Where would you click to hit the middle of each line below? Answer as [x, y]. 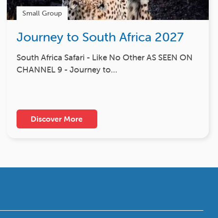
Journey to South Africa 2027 [100, 37]
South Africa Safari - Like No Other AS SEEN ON [104, 58]
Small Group [42, 13]
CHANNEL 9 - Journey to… [67, 70]
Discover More [57, 119]
